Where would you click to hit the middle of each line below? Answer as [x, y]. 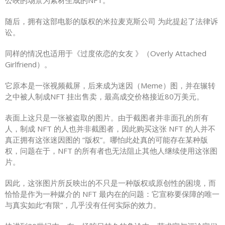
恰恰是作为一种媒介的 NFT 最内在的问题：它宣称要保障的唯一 [112, 194]
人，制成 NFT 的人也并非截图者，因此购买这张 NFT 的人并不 [110, 128]
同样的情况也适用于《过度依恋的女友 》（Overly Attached [106, 53]
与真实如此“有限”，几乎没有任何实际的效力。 [83, 205]
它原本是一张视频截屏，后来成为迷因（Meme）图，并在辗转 [110, 85]
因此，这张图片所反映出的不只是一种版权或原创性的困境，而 [110, 183]
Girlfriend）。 [28, 64]
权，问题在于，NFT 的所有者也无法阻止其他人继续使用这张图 [111, 150]
